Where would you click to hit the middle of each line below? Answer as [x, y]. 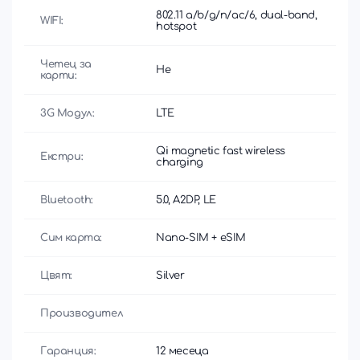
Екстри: [62, 156]
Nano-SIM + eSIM [201, 237]
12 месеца [182, 351]
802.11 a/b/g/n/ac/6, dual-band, [237, 15]
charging [180, 162]
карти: [59, 75]
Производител [82, 313]
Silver [170, 275]
